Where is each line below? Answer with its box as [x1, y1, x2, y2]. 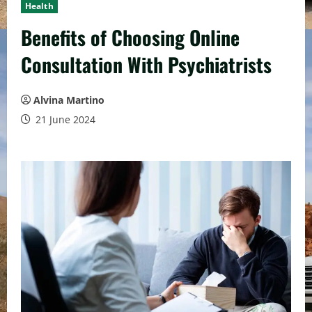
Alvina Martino [33, 93, 104, 107]
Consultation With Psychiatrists [21, 50, 272, 79]
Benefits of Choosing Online [21, 23, 240, 52]
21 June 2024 [33, 113, 95, 126]
